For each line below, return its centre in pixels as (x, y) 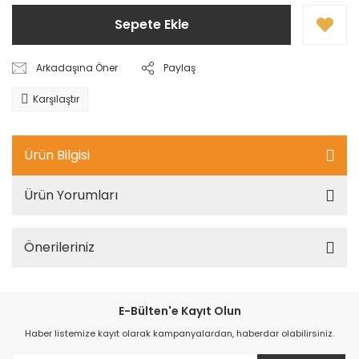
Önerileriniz (59, 247)
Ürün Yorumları (71, 195)
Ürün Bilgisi (57, 155)
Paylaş (180, 68)
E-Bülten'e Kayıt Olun (179, 311)
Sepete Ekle (151, 24)
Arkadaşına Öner (77, 68)
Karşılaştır (56, 99)
